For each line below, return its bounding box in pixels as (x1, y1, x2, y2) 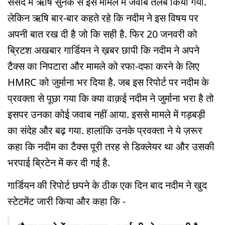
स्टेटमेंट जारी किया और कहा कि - (8, 194, 128, 208)
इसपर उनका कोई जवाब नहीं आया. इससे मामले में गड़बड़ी (8, 107, 205, 122)
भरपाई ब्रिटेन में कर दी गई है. (8, 156, 110, 170)
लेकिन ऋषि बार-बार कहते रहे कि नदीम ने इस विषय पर (8, 11, 198, 25)
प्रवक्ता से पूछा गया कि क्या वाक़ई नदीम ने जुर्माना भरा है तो (8, 91, 214, 105)
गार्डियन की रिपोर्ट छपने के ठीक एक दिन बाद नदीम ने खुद (8, 178, 207, 192)
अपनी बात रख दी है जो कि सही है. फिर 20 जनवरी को (8, 27, 197, 41)
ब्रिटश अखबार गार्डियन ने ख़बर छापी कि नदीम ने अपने (8, 43, 199, 57)
